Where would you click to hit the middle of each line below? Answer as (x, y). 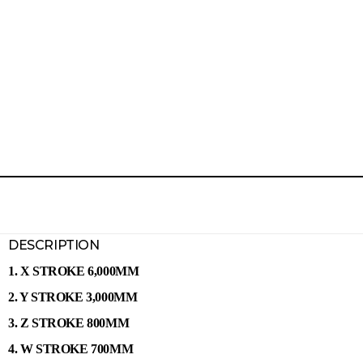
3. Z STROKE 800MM (69, 323)
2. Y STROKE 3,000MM (73, 297)
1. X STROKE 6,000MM (74, 271)
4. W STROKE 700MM (71, 349)
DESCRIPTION (54, 245)
